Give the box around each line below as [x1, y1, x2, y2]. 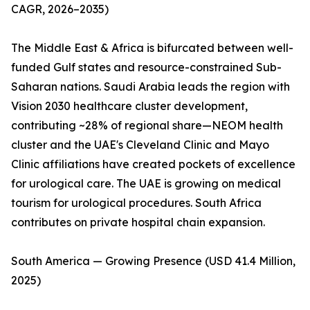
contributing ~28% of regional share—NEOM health [11, 118, 283, 133]
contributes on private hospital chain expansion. [11, 215, 265, 230]
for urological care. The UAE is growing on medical [11, 176, 281, 191]
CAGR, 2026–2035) [11, 2, 109, 17]
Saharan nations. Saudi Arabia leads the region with [11, 80, 290, 94]
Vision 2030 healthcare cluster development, [11, 99, 248, 113]
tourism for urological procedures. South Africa [11, 196, 262, 210]
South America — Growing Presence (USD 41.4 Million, [11, 254, 295, 268]
